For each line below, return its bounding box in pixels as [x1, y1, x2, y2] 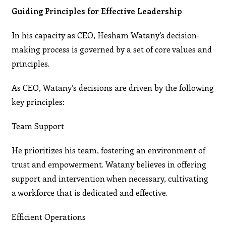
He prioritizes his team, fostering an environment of [12, 144, 206, 155]
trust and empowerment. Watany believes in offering [12, 158, 207, 169]
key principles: [12, 96, 65, 107]
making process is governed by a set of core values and [12, 43, 212, 54]
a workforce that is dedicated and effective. [12, 187, 168, 198]
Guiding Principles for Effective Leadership [12, 5, 183, 16]
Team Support [12, 120, 65, 131]
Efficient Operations [12, 211, 86, 222]
